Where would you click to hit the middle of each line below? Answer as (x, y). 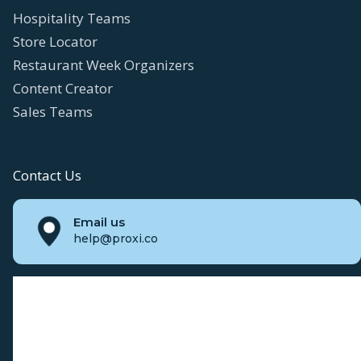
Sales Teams (53, 111)
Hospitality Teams (72, 18)
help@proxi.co (116, 238)
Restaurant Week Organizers (104, 64)
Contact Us (47, 175)
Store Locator (55, 41)
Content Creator (63, 88)
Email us (99, 222)
